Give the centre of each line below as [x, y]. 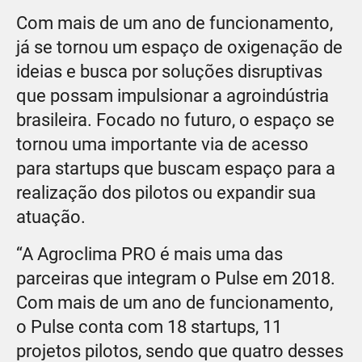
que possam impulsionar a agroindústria [173, 95]
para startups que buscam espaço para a [176, 168]
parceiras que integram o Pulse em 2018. [176, 278]
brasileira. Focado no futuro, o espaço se [175, 120]
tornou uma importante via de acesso [162, 144]
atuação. [51, 217]
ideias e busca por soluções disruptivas [169, 71]
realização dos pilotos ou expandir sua [166, 192]
